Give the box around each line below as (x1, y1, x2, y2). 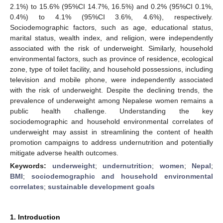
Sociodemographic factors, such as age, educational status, (10, 23, 213, 31)
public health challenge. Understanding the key (10, 107, 213, 115)
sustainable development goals (48, 182, 155, 191)
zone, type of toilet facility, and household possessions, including (10, 65, 213, 73)
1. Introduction (10, 213, 60, 221)
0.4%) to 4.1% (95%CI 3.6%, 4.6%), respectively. (10, 12, 213, 21)
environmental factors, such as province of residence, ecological (10, 54, 213, 63)
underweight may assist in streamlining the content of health (10, 127, 213, 136)
